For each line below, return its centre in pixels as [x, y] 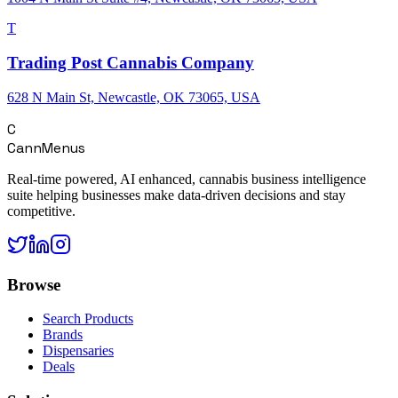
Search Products [88, 319]
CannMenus [46, 147]
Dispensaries [78, 351]
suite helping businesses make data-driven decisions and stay [176, 195]
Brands [63, 335]
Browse [34, 284]
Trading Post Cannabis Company [131, 63]
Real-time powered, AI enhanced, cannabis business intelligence [187, 179]
